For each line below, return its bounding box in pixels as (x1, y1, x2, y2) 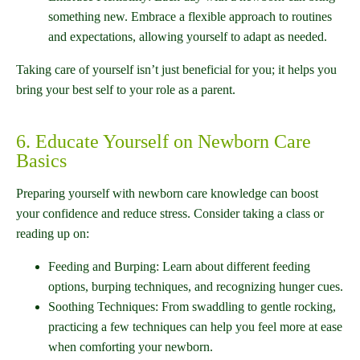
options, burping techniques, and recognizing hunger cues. (48, 280, 343, 294)
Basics (16, 150, 67, 172)
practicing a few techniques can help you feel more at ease (48, 320, 342, 334)
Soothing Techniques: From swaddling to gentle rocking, (48, 300, 336, 314)
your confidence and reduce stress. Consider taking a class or (16, 207, 324, 221)
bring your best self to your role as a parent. (16, 83, 235, 97)
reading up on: (16, 227, 89, 241)
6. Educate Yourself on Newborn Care (16, 131, 311, 153)
